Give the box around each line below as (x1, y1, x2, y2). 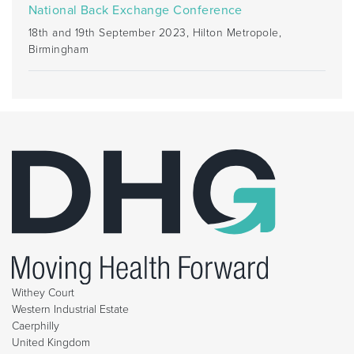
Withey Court (12, 285, 74, 299)
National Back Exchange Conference (28, 2, 243, 18)
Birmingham (28, 42, 89, 56)
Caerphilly (12, 318, 59, 333)
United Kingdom (12, 335, 90, 349)
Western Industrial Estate (12, 302, 129, 316)
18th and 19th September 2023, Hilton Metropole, (28, 25, 282, 40)
